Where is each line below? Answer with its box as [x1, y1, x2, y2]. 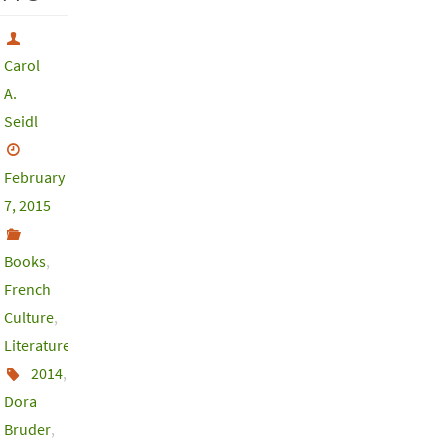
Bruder [4, 418, 51, 439]
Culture [4, 306, 54, 327]
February [4, 166, 65, 187]
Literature [4, 334, 71, 355]
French [4, 278, 51, 299]
